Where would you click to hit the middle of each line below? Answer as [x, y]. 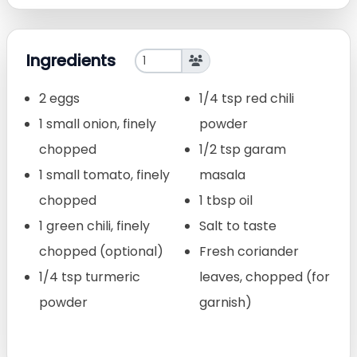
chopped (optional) [101, 251]
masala [222, 175]
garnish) [226, 302]
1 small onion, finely [98, 124]
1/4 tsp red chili [247, 98]
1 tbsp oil [226, 200]
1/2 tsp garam [243, 149]
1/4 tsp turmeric [90, 277]
